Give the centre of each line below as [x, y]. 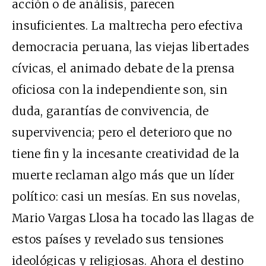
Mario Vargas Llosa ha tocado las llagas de [133, 218]
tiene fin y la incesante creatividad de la [126, 153]
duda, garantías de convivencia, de [110, 111]
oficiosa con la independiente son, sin [120, 89]
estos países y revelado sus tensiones [118, 239]
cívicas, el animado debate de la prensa [123, 68]
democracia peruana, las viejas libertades [131, 47]
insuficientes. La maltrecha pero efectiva [128, 25]
